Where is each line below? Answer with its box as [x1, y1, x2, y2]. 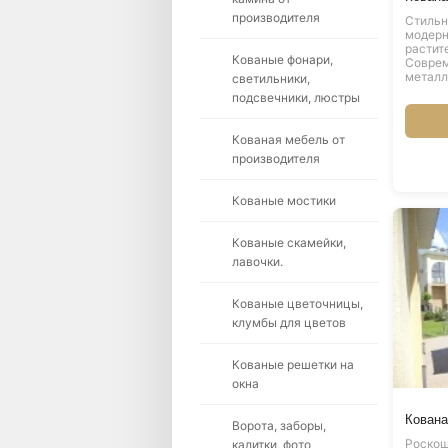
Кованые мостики [232, 193, 336, 208]
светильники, [232, 71, 310, 86]
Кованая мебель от [232, 132, 345, 147]
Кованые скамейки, [232, 235, 346, 250]
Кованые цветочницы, [232, 296, 363, 311]
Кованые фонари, [232, 52, 333, 67]
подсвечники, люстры [232, 90, 360, 105]
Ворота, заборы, [232, 418, 326, 433]
